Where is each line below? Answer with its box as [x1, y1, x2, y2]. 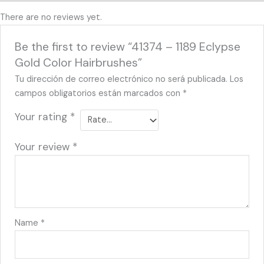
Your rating [15, 110, 71, 124]
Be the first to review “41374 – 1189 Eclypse [15, 39, 241, 55]
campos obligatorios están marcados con [15, 88, 183, 100]
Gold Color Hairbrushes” [15, 55, 143, 71]
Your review [15, 140, 73, 153]
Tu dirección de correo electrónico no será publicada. [15, 74, 228, 85]
